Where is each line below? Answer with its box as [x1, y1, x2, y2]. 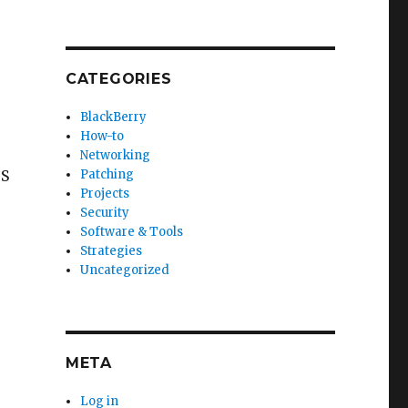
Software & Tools [80, 224, 184, 240]
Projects [80, 186, 130, 201]
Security [80, 205, 130, 220]
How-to [80, 128, 125, 144]
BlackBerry [80, 109, 148, 125]
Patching [80, 167, 135, 182]
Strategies [80, 243, 143, 259]
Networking [80, 148, 151, 163]
